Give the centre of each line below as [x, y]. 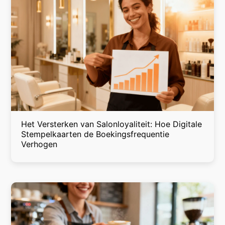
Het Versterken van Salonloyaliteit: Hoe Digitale [112, 124]
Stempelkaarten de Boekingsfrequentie [95, 134]
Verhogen [39, 144]
